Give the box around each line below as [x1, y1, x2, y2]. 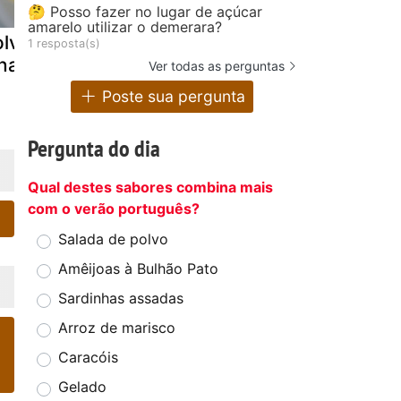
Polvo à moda [138, 30, 261, 54]
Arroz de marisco [58, 319, 175, 337]
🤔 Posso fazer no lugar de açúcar [28, 2, 262, 21]
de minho [138, 53, 223, 76]
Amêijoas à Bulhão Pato [58, 260, 218, 278]
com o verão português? [28, 200, 200, 218]
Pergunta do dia [28, 133, 160, 164]
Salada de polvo [58, 230, 168, 249]
